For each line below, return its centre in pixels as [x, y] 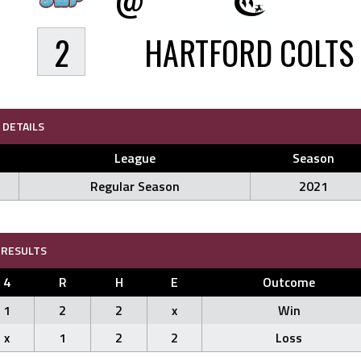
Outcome [289, 282]
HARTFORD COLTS [249, 52]
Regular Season [135, 186]
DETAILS [24, 126]
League [135, 158]
